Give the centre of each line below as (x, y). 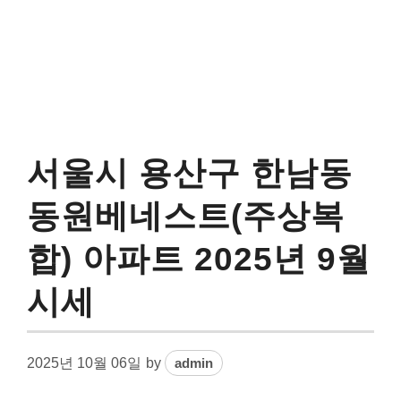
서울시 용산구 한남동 (190, 173)
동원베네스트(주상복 (186, 216)
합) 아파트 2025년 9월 (199, 259)
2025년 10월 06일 (84, 363)
